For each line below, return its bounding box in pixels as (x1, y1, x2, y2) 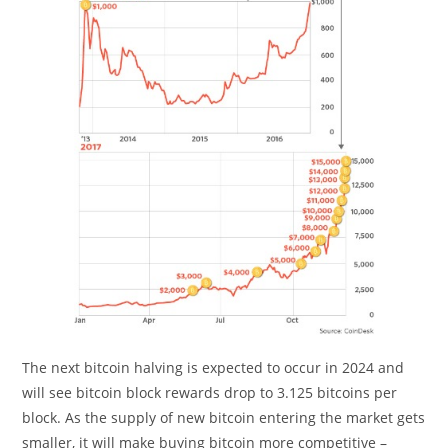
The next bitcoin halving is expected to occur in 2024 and (22, 357, 405, 377)
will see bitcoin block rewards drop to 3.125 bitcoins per (22, 382, 398, 402)
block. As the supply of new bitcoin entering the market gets (22, 407, 426, 427)
